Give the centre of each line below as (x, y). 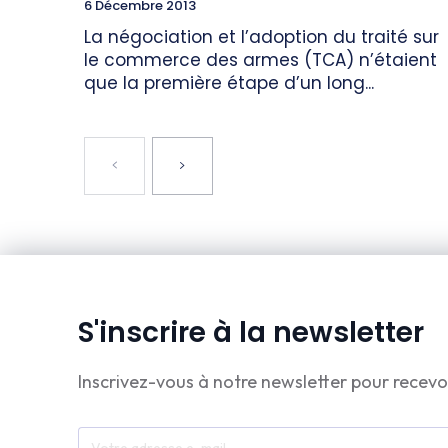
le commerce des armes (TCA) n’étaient (260, 60)
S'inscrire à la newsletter (251, 333)
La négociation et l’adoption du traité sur (261, 37)
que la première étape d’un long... (229, 83)
